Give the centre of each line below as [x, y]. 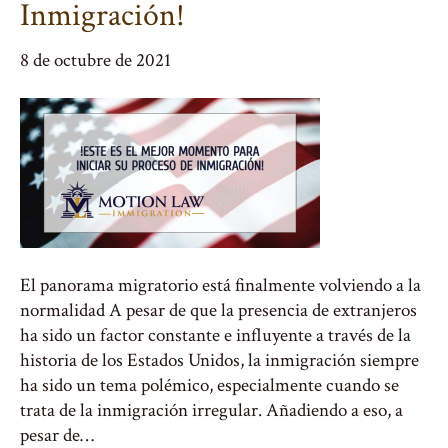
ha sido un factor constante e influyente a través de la [215, 335]
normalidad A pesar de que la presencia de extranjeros [218, 310]
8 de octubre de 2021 [95, 60]
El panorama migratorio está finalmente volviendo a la [220, 285]
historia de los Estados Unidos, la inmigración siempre [219, 360]
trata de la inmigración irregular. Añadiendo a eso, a [211, 410]
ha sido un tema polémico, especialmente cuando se [209, 385]
